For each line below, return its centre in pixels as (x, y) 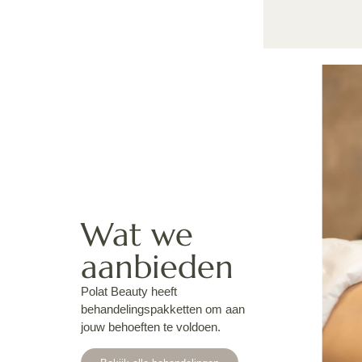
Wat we (137, 235)
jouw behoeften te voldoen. (151, 327)
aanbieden (157, 267)
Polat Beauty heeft (129, 292)
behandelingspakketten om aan (163, 309)
